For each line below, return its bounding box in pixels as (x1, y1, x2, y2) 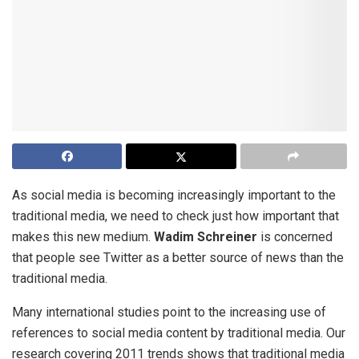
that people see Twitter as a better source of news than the (12, 250, 344, 266)
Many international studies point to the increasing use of (12, 305, 326, 321)
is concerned (257, 229, 333, 245)
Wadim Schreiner (151, 229, 257, 245)
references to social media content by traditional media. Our (12, 325, 345, 341)
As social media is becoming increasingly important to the (12, 188, 336, 204)
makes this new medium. (12, 229, 151, 245)
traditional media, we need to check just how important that (12, 208, 339, 224)
